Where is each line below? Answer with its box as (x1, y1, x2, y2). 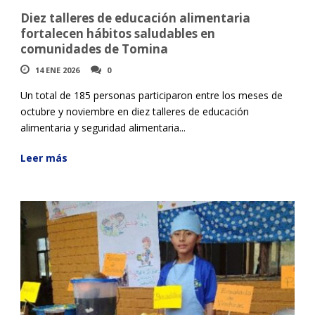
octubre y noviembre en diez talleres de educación (20, 104, 249, 118)
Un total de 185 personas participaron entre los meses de (20, 88, 283, 102)
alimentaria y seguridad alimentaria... (20, 120, 186, 134)
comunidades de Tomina (20, 40, 168, 57)
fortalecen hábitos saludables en (20, 25, 215, 41)
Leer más (20, 150, 67, 165)
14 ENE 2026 (35, 64, 79, 75)
